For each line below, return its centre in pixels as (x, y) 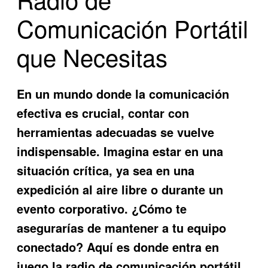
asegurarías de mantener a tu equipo (122, 227)
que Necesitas (92, 57)
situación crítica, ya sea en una (106, 170)
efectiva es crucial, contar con (103, 112)
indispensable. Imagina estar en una (120, 151)
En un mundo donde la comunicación (123, 93)
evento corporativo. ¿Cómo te (102, 208)
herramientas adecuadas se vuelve (116, 132)
